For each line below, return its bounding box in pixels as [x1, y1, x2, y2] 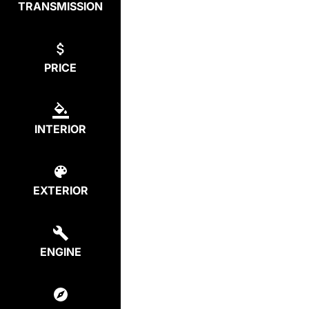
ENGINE [39, 245, 81, 259]
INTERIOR [34, 122, 86, 136]
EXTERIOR [32, 183, 88, 197]
